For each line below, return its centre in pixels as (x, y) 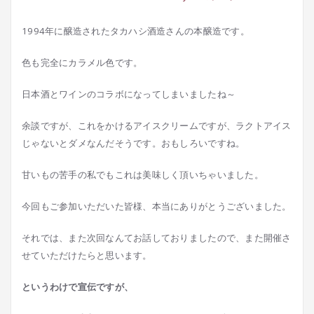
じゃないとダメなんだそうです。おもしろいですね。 (134, 143)
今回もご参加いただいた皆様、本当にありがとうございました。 (157, 206)
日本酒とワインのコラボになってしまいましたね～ (129, 94)
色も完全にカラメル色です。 (82, 62)
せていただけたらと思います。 (87, 255)
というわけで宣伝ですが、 (78, 287)
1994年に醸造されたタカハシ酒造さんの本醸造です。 (136, 31)
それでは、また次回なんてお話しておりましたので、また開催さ (157, 238)
